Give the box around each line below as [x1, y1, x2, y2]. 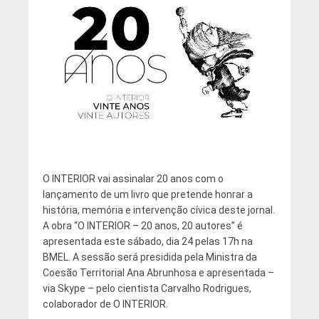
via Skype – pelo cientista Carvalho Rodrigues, [42, 283, 251, 295]
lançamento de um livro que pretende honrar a [42, 189, 253, 201]
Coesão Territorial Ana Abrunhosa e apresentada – [42, 267, 274, 279]
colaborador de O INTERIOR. [42, 298, 170, 310]
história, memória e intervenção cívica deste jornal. [42, 204, 275, 216]
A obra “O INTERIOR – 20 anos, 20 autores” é [42, 220, 243, 232]
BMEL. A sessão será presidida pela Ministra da [42, 251, 257, 263]
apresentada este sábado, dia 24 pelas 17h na [42, 236, 253, 248]
